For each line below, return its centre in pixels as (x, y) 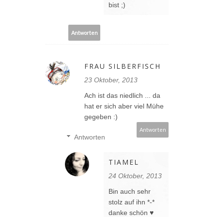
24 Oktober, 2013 (135, 176)
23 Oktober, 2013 (111, 80)
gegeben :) (101, 117)
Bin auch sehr (130, 192)
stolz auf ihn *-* (132, 202)
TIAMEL (124, 162)
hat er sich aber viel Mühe (124, 106)
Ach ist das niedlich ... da (122, 96)
